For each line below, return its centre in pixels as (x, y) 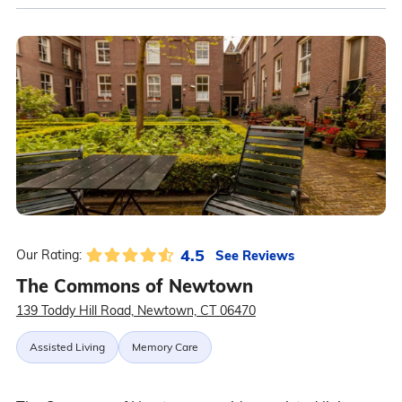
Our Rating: (48, 255)
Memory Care (165, 347)
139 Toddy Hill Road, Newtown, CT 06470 (135, 311)
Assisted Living (67, 347)
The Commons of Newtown (134, 286)
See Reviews (254, 255)
